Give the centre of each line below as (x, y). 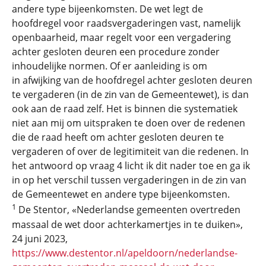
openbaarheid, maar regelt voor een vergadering (121, 38)
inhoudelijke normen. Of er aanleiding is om (110, 66)
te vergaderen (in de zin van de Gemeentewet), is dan (130, 95)
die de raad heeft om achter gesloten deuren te (118, 137)
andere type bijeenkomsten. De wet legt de (107, 9)
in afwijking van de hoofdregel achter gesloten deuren (132, 80)
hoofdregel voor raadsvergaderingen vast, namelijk (126, 23)
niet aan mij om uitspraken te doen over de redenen (129, 123)
